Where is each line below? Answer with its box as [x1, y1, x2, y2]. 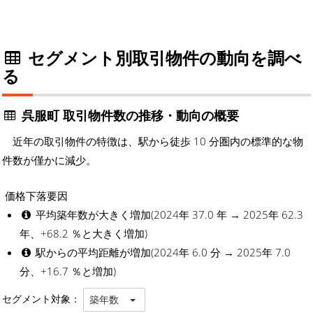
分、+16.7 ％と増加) [20, 264, 116, 279]
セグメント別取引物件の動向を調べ [23, 46, 302, 70]
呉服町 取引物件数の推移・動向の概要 [18, 107, 240, 124]
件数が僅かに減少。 [2, 153, 96, 168]
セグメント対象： [2, 292, 83, 305]
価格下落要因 [2, 189, 68, 203]
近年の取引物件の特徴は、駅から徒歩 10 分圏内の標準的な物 [13, 134, 303, 149]
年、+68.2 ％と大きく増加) [20, 226, 147, 241]
